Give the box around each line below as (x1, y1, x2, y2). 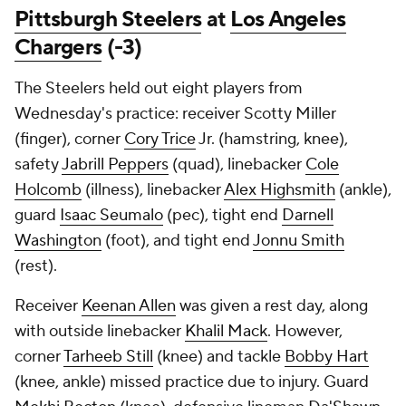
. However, (267, 321, 343, 342)
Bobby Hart (285, 346, 369, 367)
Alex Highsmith (224, 179, 335, 200)
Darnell (282, 205, 333, 226)
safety (14, 154, 62, 175)
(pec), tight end (163, 205, 282, 226)
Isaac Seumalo (60, 205, 163, 226)
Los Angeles (230, 5, 346, 34)
